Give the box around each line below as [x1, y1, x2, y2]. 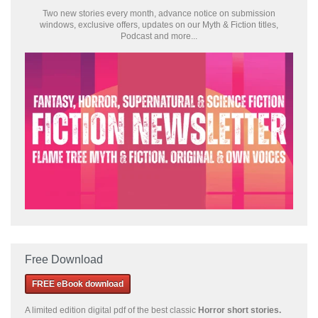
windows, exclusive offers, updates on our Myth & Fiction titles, [40, 20, 278, 30]
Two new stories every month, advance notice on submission [43, 9, 275, 18]
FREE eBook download [32, 278, 124, 289]
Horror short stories [198, 305, 279, 314]
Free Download [25, 253, 103, 265]
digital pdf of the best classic [88, 305, 198, 314]
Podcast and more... [121, 31, 197, 41]
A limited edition [25, 305, 88, 314]
